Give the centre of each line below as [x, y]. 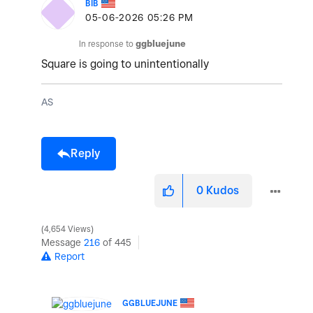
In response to [107, 44]
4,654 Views [67, 230]
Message [63, 243]
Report [70, 257]
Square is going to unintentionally [125, 64]
